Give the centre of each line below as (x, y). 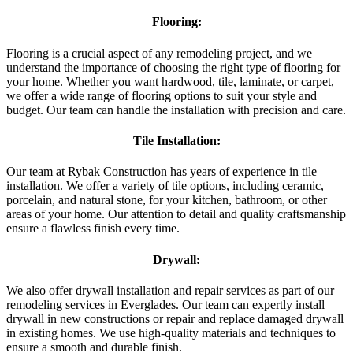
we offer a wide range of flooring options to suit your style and (162, 95)
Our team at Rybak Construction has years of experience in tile (162, 172)
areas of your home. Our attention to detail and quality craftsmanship (176, 214)
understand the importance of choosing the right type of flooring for (173, 67)
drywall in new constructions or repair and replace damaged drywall (175, 318)
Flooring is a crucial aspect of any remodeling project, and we (159, 53)
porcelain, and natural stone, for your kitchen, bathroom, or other (167, 200)
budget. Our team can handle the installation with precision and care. (176, 110)
